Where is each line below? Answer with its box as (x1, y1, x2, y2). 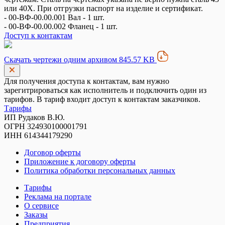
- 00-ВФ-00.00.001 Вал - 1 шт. (4, 13, 104, 22)
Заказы (24, 210, 48, 219)
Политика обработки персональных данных (24, 166, 175, 175)
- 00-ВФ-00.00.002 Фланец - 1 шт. (4, 22, 118, 31)
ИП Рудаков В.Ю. (4, 113, 65, 122)
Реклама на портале (24, 192, 91, 201)
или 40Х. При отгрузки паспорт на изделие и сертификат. (4, 4, 203, 13)
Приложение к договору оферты (24, 157, 136, 166)
